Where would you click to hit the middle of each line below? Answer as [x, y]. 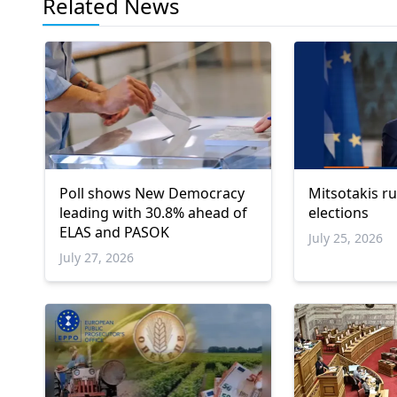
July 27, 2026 [97, 257]
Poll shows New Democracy [152, 193]
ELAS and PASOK [114, 232]
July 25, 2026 [346, 237]
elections [339, 212]
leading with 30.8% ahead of [153, 212]
